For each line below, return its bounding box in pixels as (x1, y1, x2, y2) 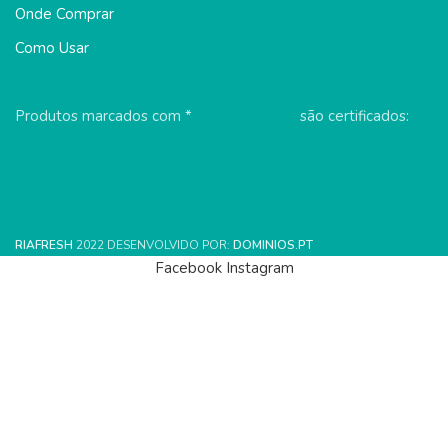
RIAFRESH (15, 236, 73, 253)
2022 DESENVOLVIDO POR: (76, 236, 233, 253)
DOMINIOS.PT (233, 236, 313, 253)
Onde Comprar (15, 3, 114, 24)
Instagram (225, 257, 294, 278)
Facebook (154, 257, 222, 278)
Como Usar (15, 37, 89, 58)
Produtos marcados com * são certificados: (15, 105, 409, 126)
